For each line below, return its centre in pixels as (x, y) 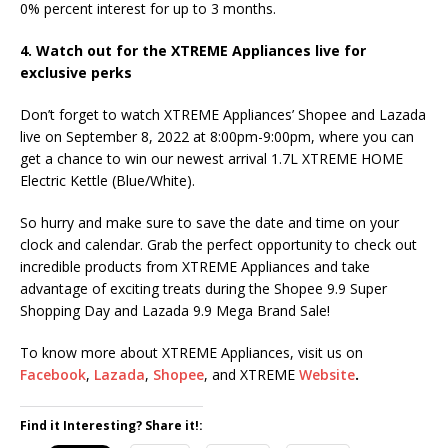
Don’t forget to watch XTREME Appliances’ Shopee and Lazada (223, 115)
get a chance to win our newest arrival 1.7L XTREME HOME (211, 159)
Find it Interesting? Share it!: (111, 426)
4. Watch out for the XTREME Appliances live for (193, 51)
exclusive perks (76, 73)
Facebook (53, 375)
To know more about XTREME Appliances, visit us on (191, 353)
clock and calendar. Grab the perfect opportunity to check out (218, 245)
